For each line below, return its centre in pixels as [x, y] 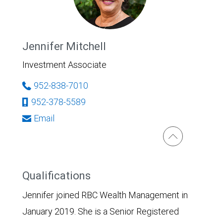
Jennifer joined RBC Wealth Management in [105, 195]
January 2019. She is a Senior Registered [101, 211]
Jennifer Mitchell [64, 46]
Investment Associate [64, 65]
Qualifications [58, 176]
